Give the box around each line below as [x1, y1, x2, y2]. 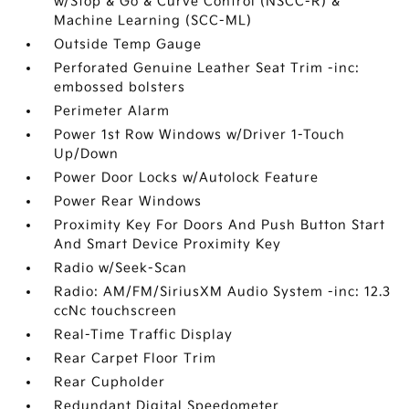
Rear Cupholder [54, 374, 166, 390]
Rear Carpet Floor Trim [54, 351, 217, 366]
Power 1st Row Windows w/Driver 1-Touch [54, 127, 346, 142]
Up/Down [54, 146, 120, 162]
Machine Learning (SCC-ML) [54, 13, 253, 28]
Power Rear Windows [54, 194, 203, 209]
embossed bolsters [54, 79, 186, 95]
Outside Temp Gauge [54, 37, 203, 52]
